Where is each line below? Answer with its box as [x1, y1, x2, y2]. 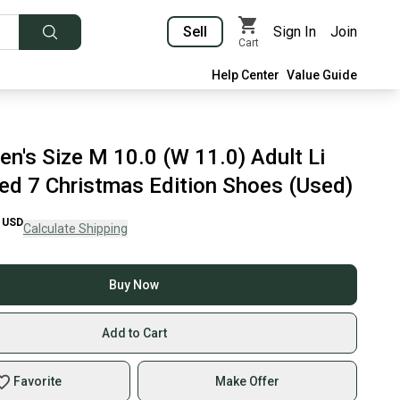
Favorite [12, 374, 62, 388]
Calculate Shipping [22, 221, 128, 236]
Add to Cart [101, 326, 167, 340]
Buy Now [109, 278, 160, 292]
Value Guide [287, 68, 357, 82]
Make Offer [215, 374, 280, 388]
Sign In [273, 23, 316, 40]
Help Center [212, 68, 279, 82]
